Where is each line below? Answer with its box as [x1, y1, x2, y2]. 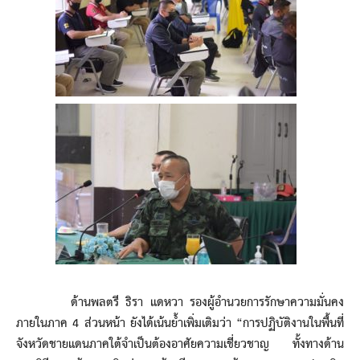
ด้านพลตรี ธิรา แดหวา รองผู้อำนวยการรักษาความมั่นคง [16, 291, 344, 314]
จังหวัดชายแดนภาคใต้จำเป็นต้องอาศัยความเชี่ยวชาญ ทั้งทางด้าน [16, 333, 344, 356]
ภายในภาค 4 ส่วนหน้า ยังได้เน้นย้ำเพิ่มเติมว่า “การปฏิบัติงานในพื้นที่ [16, 312, 344, 335]
